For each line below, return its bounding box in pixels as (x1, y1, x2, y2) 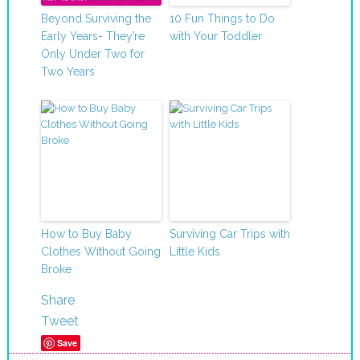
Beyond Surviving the (40, 11, 151, 25)
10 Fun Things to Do (169, 11, 275, 25)
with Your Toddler (169, 29, 262, 43)
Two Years (40, 64, 95, 78)
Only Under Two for (40, 47, 145, 60)
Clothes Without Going (40, 244, 161, 258)
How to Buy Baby (40, 227, 132, 240)
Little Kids (169, 244, 220, 258)
